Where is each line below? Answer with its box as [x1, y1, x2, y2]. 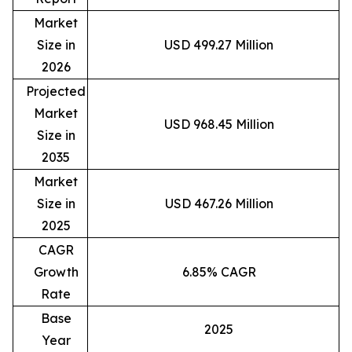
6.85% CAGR [181, 263, 256, 280]
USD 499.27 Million [164, 36, 273, 53]
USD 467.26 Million [164, 195, 273, 211]
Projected [26, 82, 86, 99]
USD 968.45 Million [163, 115, 274, 132]
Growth [33, 263, 79, 280]
